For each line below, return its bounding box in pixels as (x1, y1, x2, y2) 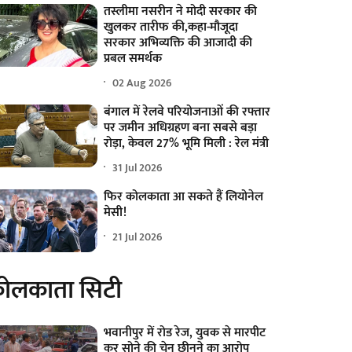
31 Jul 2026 (112, 158, 163, 177)
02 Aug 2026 (112, 73, 173, 92)
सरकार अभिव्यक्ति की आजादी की (104, 32, 253, 54)
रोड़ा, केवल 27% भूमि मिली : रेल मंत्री (104, 133, 269, 155)
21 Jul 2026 (112, 227, 163, 246)
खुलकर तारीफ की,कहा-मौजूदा (104, 16, 239, 38)
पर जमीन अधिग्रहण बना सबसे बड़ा (104, 117, 258, 139)
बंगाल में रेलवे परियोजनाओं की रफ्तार (104, 101, 271, 123)
